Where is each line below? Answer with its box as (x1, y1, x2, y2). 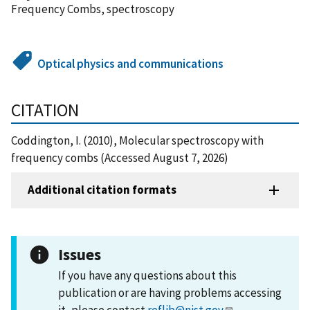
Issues (58, 244, 101, 264)
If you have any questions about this (58, 267, 237, 283)
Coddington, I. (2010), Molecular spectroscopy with (11, 132, 264, 148)
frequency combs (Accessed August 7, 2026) (11, 149, 228, 165)
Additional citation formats (28, 182, 176, 198)
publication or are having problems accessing (58, 284, 282, 300)
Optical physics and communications (37, 55, 224, 71)
